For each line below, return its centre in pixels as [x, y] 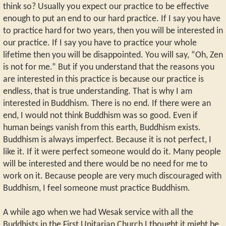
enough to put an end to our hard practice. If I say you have [112, 19]
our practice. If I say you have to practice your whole [100, 43]
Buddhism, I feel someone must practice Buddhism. [97, 189]
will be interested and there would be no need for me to [105, 164]
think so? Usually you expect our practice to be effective [106, 7]
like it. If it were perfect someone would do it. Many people [112, 152]
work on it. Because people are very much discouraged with [112, 177]
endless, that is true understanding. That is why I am [98, 92]
